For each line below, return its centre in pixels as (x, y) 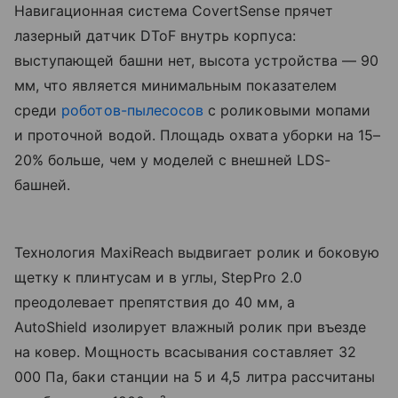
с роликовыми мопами (287, 111)
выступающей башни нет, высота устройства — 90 (197, 61)
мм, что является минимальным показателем (175, 86)
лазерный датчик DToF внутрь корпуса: (155, 36)
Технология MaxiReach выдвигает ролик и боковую (197, 253)
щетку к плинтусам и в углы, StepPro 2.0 (158, 278)
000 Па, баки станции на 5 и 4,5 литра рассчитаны (195, 377)
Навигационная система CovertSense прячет (174, 11)
